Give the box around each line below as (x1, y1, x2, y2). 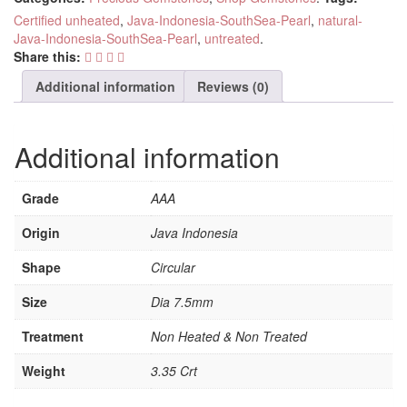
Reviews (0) (197, 76, 269, 95)
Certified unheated (14, 10, 120, 29)
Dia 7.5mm (151, 293, 213, 312)
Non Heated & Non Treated (151, 327, 307, 346)
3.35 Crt (151, 362, 197, 381)
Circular (151, 258, 195, 277)
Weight (22, 362, 65, 381)
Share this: (14, 46, 81, 65)
